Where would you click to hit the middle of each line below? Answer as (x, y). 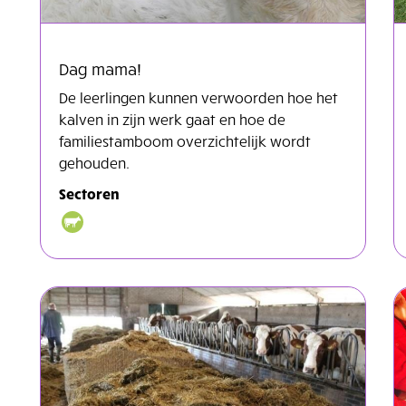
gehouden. (98, 162)
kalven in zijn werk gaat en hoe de (172, 118)
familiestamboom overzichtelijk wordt (185, 140)
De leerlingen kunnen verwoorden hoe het (198, 97)
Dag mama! (100, 68)
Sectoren (89, 193)
